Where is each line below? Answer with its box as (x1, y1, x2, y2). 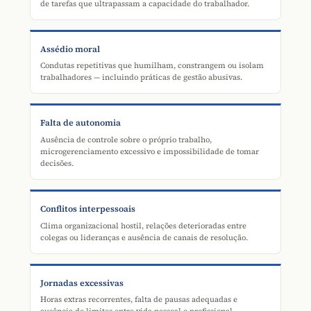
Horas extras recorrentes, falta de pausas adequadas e (40, 294, 237, 305)
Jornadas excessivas (40, 276, 124, 289)
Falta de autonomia (40, 117, 121, 129)
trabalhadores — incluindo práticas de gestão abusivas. (40, 72, 242, 83)
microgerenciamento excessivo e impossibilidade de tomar (40, 145, 259, 157)
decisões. (40, 157, 74, 169)
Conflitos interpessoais (40, 202, 135, 215)
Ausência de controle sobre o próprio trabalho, (40, 133, 212, 145)
